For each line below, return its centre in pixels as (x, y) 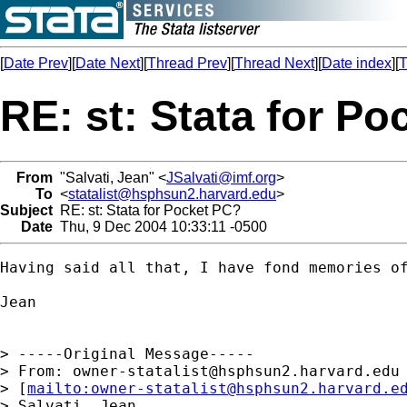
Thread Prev (187, 63)
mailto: (59, 388)
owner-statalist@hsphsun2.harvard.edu (236, 371)
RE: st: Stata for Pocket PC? (147, 210)
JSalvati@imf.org (221, 177)
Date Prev (36, 63)
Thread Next (274, 63)
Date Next (108, 63)
